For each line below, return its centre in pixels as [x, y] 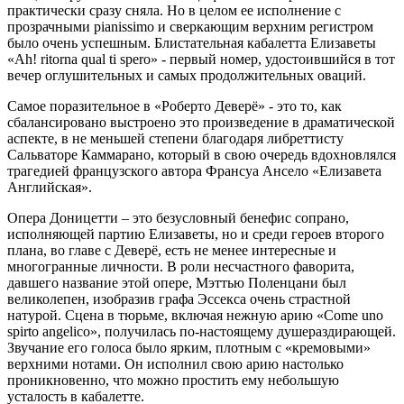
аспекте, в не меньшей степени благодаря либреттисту [175, 138]
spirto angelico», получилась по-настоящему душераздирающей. [202, 331]
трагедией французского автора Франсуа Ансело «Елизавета [194, 170]
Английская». [50, 187]
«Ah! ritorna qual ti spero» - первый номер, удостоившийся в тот [201, 59]
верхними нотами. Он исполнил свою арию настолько [175, 363]
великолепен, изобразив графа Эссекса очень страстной [179, 298]
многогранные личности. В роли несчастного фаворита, [181, 266]
